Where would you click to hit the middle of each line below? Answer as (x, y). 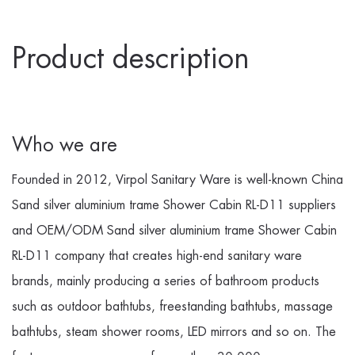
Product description (131, 59)
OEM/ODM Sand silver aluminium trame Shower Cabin (187, 231)
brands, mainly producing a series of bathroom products (166, 281)
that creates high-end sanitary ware (203, 256)
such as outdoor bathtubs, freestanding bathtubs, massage (172, 307)
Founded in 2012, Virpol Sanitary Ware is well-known (162, 180)
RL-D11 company (58, 256)
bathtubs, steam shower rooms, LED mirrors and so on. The (174, 332)
